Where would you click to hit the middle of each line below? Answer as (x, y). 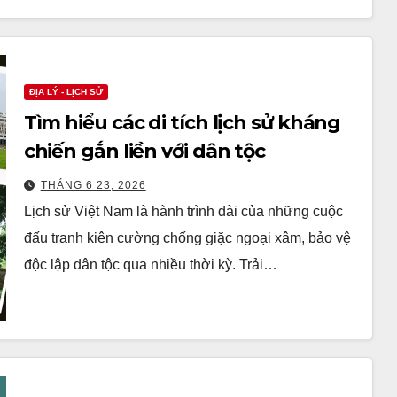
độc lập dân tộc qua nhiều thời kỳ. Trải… (150, 264)
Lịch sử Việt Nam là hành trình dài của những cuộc (183, 211)
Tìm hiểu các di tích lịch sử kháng (182, 122)
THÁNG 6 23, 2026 (93, 185)
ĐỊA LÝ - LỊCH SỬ (66, 91)
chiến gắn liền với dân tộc (144, 151)
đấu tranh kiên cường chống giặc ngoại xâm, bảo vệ (187, 237)
